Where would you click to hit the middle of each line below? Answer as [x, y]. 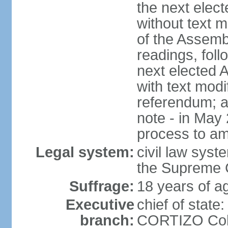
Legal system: [85, 152]
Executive [100, 205]
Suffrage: [102, 186]
